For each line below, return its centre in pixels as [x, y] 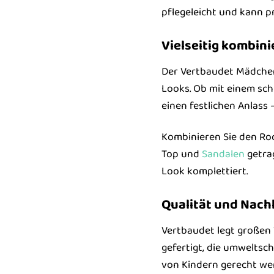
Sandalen [223, 154]
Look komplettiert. [204, 171]
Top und [181, 154]
